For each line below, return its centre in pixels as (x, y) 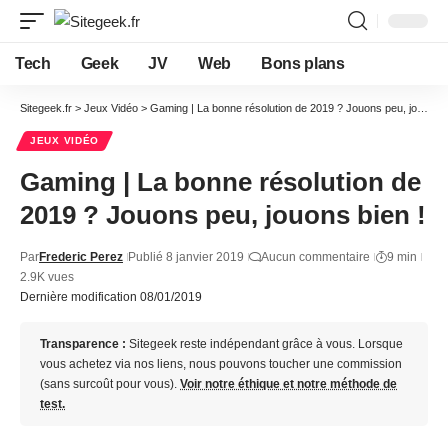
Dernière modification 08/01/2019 (111, 297)
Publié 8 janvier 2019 (186, 257)
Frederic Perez (81, 257)
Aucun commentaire (315, 257)
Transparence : (83, 344)
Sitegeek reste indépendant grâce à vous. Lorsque (264, 344)
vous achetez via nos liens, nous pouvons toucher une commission (221, 364)
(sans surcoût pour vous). (110, 384)
